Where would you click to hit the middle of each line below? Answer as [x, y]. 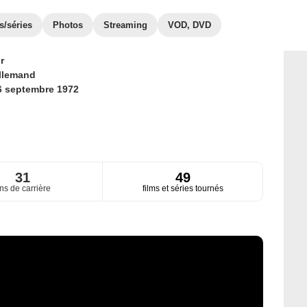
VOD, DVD [189, 25]
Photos [68, 25]
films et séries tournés [183, 189]
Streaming [125, 25]
